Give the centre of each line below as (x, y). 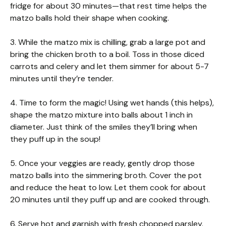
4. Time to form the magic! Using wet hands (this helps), (112, 103)
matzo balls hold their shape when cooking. (90, 18)
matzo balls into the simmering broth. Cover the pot (106, 175)
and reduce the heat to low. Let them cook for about (108, 187)
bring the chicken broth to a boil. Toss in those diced (107, 54)
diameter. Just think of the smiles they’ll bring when (104, 127)
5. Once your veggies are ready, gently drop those (102, 163)
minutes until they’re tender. (62, 78)
